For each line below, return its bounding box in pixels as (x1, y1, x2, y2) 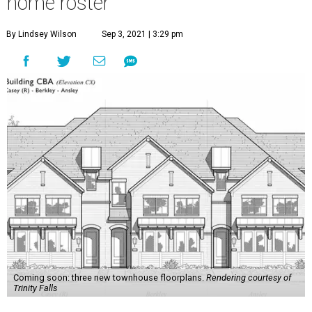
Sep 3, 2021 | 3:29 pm (102, 29, 183, 40)
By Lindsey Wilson (6, 29, 77, 40)
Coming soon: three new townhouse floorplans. (13, 272, 206, 283)
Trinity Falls (13, 283, 57, 294)
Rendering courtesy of (205, 272, 291, 283)
